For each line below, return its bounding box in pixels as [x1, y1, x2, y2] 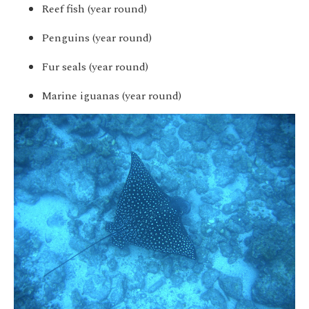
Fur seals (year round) [41, 59, 148, 76]
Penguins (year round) [41, 30, 152, 47]
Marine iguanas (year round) [41, 88, 181, 105]
